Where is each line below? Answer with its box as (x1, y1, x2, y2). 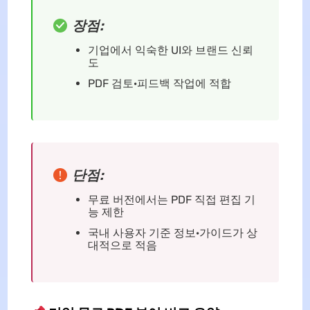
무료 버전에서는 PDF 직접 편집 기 (87, 193, 255, 207)
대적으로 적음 (87, 239, 157, 253)
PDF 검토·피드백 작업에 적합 (87, 77, 231, 91)
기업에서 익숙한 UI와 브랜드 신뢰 (87, 44, 253, 57)
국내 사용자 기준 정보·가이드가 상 (87, 226, 257, 240)
